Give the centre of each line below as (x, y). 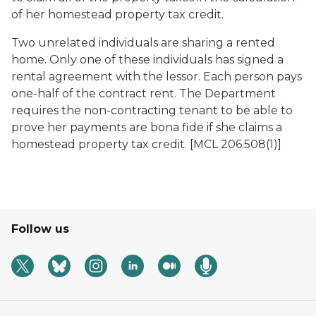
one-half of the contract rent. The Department (144, 93)
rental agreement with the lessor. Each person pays (157, 77)
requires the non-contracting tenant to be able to (152, 110)
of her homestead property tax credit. (117, 14)
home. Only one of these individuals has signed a (147, 60)
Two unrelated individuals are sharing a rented (143, 43)
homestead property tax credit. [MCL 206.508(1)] (146, 144)
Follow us (40, 229)
